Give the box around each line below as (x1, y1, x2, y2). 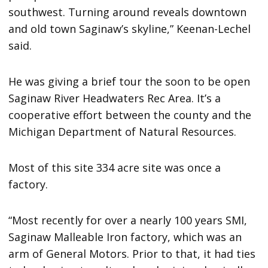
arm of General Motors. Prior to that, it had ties (8, 246, 256, 261)
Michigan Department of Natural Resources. (8, 124, 237, 139)
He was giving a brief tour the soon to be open (8, 74, 251, 89)
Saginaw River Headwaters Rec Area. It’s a (8, 91, 221, 106)
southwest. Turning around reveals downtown (8, 5, 247, 20)
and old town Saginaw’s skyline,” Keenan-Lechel (8, 22, 251, 36)
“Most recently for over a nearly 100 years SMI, (8, 213, 248, 228)
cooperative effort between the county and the (8, 108, 252, 123)
